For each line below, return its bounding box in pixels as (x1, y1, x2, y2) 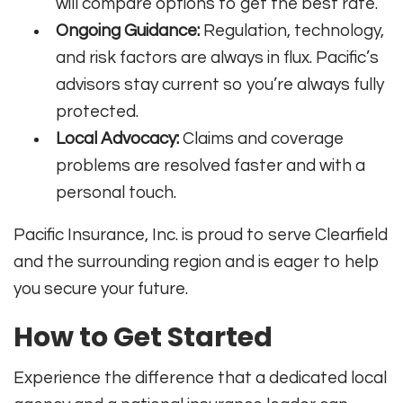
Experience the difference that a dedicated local (13, 368, 387, 387)
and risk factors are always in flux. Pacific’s (56, 48, 380, 67)
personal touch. (56, 183, 177, 201)
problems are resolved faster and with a (56, 156, 366, 175)
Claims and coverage (179, 129, 345, 148)
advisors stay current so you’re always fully (56, 75, 385, 94)
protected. (56, 102, 139, 121)
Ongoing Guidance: (56, 21, 201, 40)
